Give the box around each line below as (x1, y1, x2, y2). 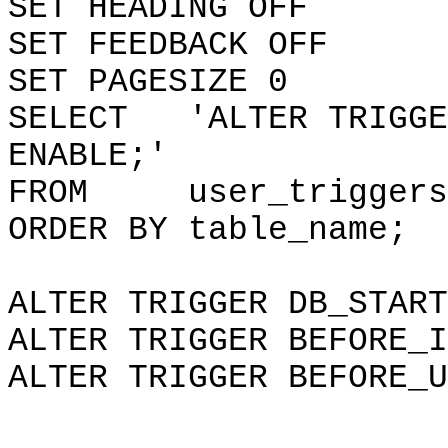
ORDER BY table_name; (8, 212, 408, 249)
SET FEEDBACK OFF (8, 27, 328, 64)
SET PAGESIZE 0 (8, 64, 288, 101)
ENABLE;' (8, 138, 168, 175)
